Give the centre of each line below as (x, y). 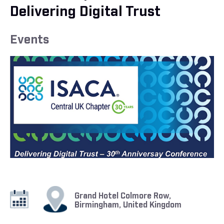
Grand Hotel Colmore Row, (122, 196)
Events (29, 40)
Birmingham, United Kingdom (128, 205)
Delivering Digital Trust (85, 12)
